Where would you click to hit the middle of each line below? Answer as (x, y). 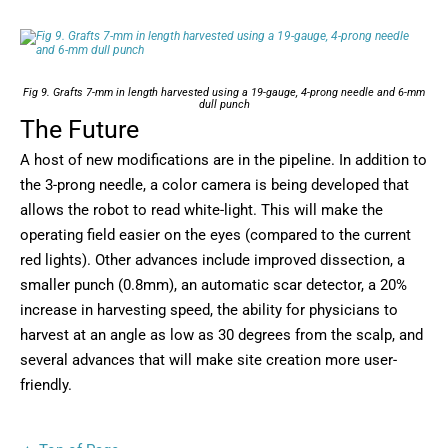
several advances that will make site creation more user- (208, 360)
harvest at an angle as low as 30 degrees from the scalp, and (221, 335)
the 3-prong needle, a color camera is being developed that (214, 185)
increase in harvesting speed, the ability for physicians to (209, 310)
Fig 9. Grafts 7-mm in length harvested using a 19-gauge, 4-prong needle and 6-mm (224, 93)
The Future (79, 130)
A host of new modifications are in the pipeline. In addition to (223, 160)
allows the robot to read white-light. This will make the (201, 210)
